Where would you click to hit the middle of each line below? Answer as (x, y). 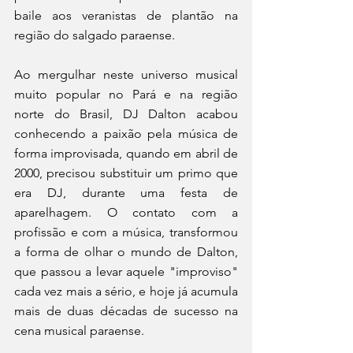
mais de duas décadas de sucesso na (126, 310)
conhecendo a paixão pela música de (126, 133)
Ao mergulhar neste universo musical (126, 74)
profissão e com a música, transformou (126, 232)
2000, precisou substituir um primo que (126, 173)
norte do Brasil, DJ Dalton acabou (126, 113)
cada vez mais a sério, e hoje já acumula (126, 291)
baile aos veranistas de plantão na (126, 15)
